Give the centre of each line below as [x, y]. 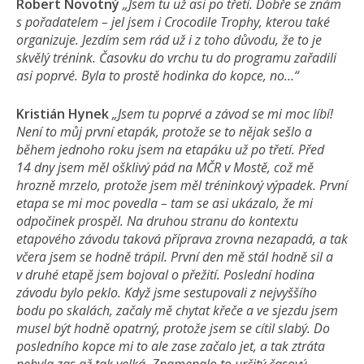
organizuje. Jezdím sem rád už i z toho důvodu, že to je [169, 40]
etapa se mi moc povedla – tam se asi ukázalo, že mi [165, 203]
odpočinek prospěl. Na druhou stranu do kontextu [157, 221]
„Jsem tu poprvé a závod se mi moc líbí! [223, 114]
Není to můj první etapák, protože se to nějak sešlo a [164, 132]
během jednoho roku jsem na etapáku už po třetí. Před [170, 149]
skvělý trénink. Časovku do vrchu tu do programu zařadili [176, 58]
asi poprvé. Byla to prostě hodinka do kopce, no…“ [158, 76]
